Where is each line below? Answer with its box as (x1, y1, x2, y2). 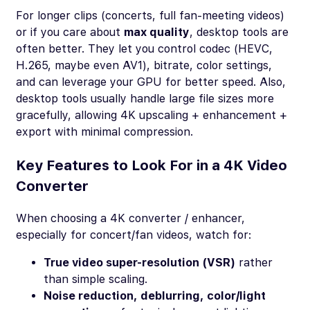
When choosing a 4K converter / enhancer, (16, 212, 245, 226)
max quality (124, 26, 190, 39)
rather (235, 256, 273, 270)
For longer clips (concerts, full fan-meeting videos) (16, 9, 284, 23)
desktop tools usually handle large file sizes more (16, 92, 274, 106)
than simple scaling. (44, 273, 147, 286)
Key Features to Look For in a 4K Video (16, 156, 287, 174)
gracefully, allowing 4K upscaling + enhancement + (16, 109, 287, 122)
